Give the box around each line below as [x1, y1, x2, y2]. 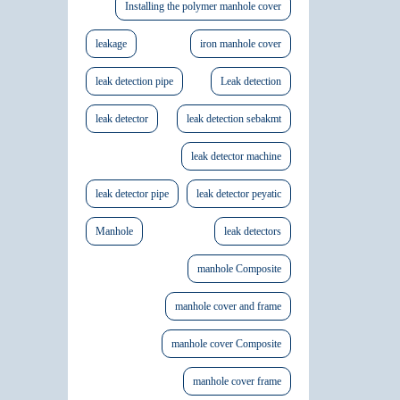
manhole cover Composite [171, 337, 281, 351]
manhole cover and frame [175, 300, 281, 313]
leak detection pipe [96, 75, 173, 88]
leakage [96, 37, 127, 51]
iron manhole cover [200, 37, 281, 51]
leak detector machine [191, 150, 281, 163]
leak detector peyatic [196, 187, 281, 201]
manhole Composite [197, 262, 281, 276]
